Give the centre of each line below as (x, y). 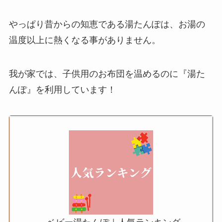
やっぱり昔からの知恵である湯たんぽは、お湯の (107, 25)
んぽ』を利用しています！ (62, 90)
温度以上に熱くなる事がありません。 (84, 40)
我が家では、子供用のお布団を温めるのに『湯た (107, 74)
